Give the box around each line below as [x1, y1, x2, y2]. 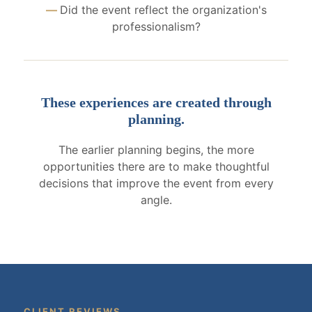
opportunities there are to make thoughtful [42, 159, 270, 173]
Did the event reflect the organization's [59, 3, 267, 17]
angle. [140, 193, 172, 207]
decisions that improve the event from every [38, 176, 274, 190]
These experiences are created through [40, 95, 272, 110]
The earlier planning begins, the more [58, 143, 254, 157]
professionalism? [111, 19, 201, 33]
